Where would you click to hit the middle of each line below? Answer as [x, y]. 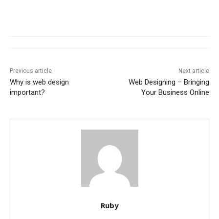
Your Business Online [175, 92]
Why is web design [39, 82]
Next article [194, 71]
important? [27, 92]
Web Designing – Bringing [169, 82]
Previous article [31, 71]
